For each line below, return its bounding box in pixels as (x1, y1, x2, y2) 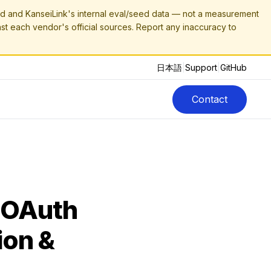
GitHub (220, 62, 247, 73)
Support (185, 62, 217, 73)
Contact (192, 93, 227, 105)
